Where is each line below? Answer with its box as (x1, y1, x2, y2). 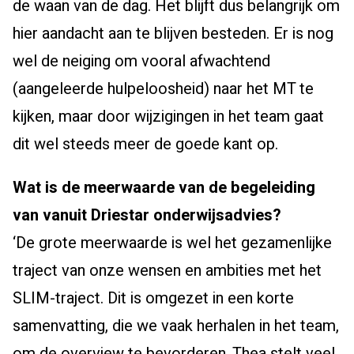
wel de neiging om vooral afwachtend (13, 49, 270, 73)
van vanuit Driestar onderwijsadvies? (13, 203, 281, 227)
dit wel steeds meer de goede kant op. (13, 132, 278, 156)
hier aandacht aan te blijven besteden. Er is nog (13, 21, 333, 45)
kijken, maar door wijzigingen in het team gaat (13, 104, 324, 128)
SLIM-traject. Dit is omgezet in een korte (13, 286, 294, 310)
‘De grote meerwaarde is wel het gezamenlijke (13, 231, 332, 254)
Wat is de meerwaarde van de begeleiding (13, 175, 315, 199)
